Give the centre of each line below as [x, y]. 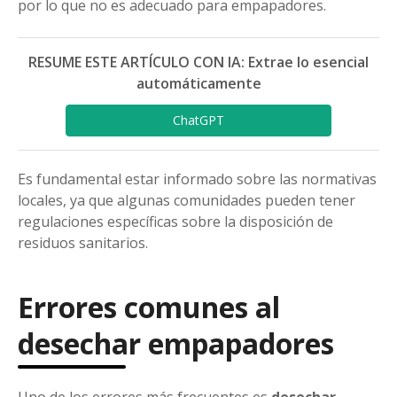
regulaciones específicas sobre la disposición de [175, 221]
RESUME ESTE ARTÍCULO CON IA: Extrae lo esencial [198, 62]
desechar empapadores [176, 343]
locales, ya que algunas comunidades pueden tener [187, 200]
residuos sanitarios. [83, 242]
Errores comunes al [149, 307]
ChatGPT [198, 121]
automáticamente [198, 83]
